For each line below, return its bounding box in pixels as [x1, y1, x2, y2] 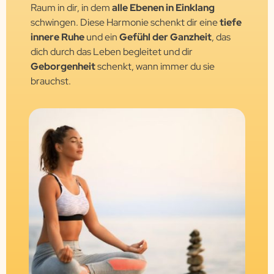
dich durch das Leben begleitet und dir [31, 45, 193, 59]
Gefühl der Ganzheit [119, 31, 212, 44]
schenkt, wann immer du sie [95, 60, 215, 73]
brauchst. [31, 75, 71, 88]
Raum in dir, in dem [31, 1, 112, 15]
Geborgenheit [31, 60, 95, 73]
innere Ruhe [31, 31, 84, 44]
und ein [84, 31, 119, 44]
